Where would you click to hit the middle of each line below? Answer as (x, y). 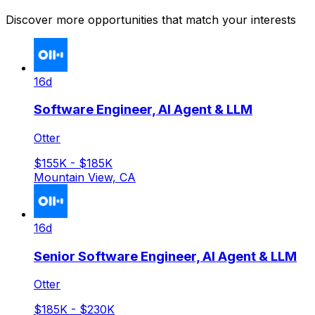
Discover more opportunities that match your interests (151, 19)
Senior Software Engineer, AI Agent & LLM (165, 256)
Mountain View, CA (85, 177)
